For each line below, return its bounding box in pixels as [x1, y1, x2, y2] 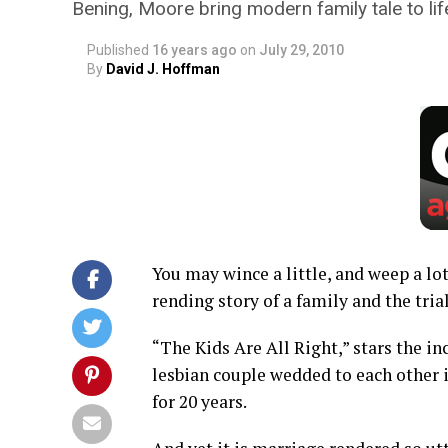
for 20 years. [152, 390, 247, 413]
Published [87, 42, 149, 58]
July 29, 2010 [259, 42, 344, 58]
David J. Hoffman [106, 61, 220, 77]
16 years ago [152, 42, 237, 58]
